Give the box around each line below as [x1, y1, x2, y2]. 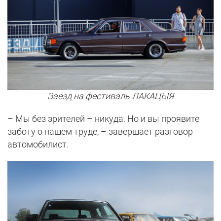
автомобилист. [7, 139, 69, 149]
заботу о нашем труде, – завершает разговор [7, 126, 193, 137]
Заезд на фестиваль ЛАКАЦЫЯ [47, 90, 174, 101]
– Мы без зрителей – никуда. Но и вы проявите [7, 113, 199, 124]
